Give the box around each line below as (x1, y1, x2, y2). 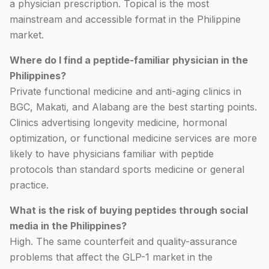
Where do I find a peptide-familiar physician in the (10, 54, 248, 66)
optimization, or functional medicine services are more (10, 132, 257, 144)
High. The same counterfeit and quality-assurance (10, 235, 237, 247)
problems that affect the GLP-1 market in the (10, 251, 213, 263)
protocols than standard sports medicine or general (10, 163, 244, 175)
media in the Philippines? (10, 220, 127, 232)
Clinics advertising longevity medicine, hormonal (10, 116, 227, 128)
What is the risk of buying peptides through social (10, 204, 248, 216)
